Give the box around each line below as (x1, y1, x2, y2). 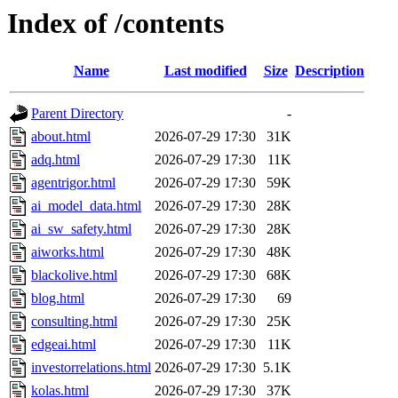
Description (295, 63, 364, 79)
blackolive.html (31, 267, 117, 283)
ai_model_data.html (31, 198, 141, 214)
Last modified (163, 63, 247, 79)
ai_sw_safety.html (31, 221, 131, 237)
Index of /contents (7, 7, 224, 39)
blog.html (31, 291, 84, 306)
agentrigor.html (31, 175, 115, 191)
